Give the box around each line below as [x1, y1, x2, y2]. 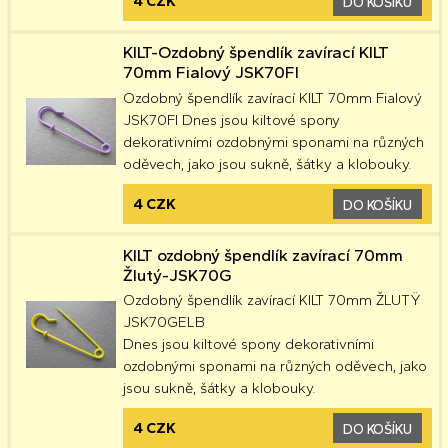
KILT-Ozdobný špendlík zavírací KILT [122, 42, 389, 63]
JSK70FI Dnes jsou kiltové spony [122, 110, 340, 129]
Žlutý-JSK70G [122, 264, 232, 285]
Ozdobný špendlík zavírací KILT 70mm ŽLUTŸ [122, 291, 421, 310]
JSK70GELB [122, 313, 205, 332]
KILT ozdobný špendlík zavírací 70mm [122, 244, 403, 265]
